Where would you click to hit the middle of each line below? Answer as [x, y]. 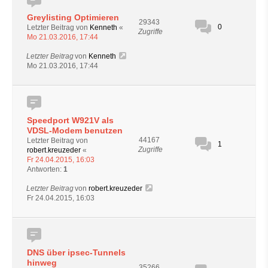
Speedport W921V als [70, 120]
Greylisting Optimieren [73, 17]
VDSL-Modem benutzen [75, 130]
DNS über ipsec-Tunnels [76, 252]
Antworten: [45, 169]
